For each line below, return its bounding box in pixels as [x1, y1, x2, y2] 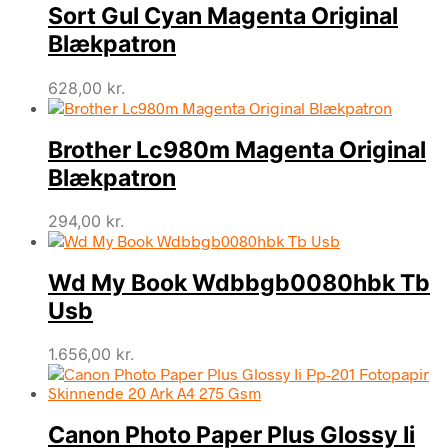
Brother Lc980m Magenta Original [48, 135, 426, 164]
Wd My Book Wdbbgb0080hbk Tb [48, 269, 430, 298]
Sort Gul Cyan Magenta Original [48, 2, 398, 31]
